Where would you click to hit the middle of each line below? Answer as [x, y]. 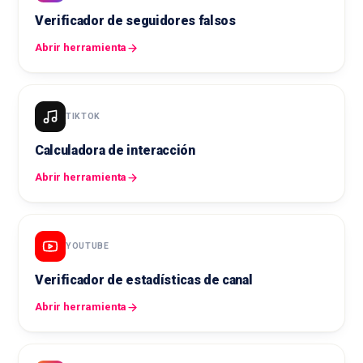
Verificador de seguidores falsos [135, 21]
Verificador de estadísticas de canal [144, 280]
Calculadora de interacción [115, 151]
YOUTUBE [88, 246]
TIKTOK [83, 117]
